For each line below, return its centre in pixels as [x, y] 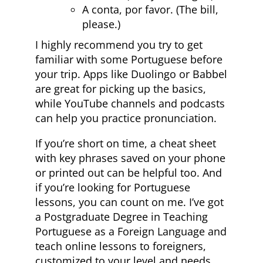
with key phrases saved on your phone [130, 158]
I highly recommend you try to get [119, 45]
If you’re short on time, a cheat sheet [126, 144]
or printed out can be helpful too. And [129, 173]
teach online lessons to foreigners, [121, 246]
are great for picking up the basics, [121, 89]
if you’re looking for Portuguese [113, 188]
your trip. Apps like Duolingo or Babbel [131, 74]
